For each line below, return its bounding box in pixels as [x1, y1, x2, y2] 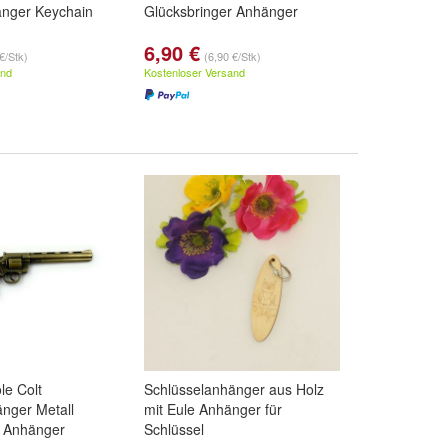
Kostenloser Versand [144, 64, 245, 80]
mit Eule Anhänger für [144, 399, 282, 419]
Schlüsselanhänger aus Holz [144, 379, 324, 399]
